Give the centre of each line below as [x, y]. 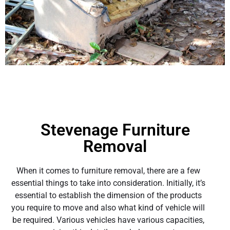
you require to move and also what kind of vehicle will [108, 207]
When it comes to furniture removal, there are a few [108, 170]
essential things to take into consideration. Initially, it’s [108, 183]
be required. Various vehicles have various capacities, [108, 220]
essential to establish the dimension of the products [108, 195]
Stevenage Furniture [115, 130]
